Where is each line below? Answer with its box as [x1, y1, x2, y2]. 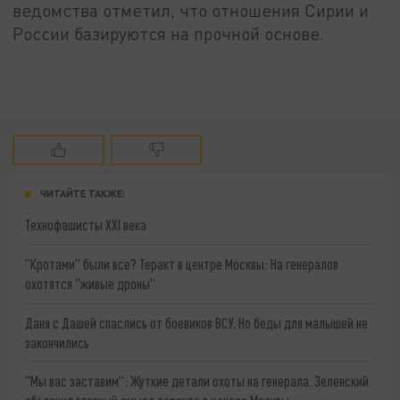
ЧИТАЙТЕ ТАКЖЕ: [40, 187, 125, 200]
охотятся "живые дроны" [25, 274, 156, 292]
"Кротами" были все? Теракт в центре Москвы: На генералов [25, 254, 339, 272]
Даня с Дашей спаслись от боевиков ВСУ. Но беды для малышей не [25, 313, 369, 331]
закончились [25, 333, 90, 351]
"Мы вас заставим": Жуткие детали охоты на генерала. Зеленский [25, 372, 370, 390]
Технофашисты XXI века [25, 216, 147, 234]
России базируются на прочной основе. [12, 22, 325, 44]
